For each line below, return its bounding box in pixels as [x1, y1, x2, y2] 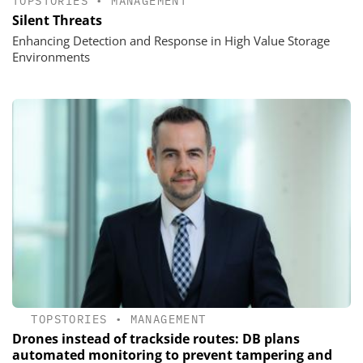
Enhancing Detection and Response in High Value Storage [12, 32, 330, 49]
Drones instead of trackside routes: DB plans [12, 330, 300, 348]
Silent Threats [12, 11, 102, 29]
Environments [12, 48, 90, 65]
